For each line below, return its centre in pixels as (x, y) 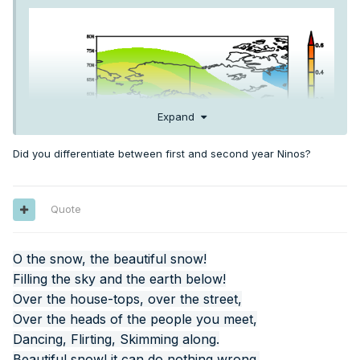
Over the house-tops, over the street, (127, 299)
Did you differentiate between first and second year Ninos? (162, 153)
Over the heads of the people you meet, (135, 319)
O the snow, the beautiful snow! (110, 259)
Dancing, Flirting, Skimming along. (116, 340)
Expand (179, 116)
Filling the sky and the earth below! (119, 279)
